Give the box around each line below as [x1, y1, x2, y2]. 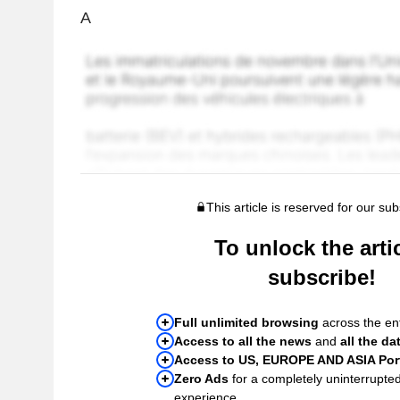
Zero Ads [174, 371, 229, 386]
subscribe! [267, 264, 376, 289]
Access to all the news [174, 333, 312, 348]
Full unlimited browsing [174, 314, 320, 329]
